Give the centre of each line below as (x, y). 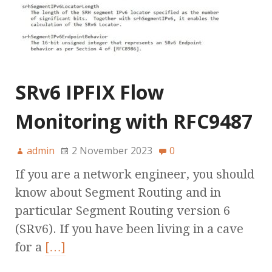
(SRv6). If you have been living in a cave (129, 229)
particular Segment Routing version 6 (123, 211)
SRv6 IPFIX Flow (90, 92)
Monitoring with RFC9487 (134, 121)
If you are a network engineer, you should (135, 175)
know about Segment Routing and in (118, 193)
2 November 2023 (112, 151)
